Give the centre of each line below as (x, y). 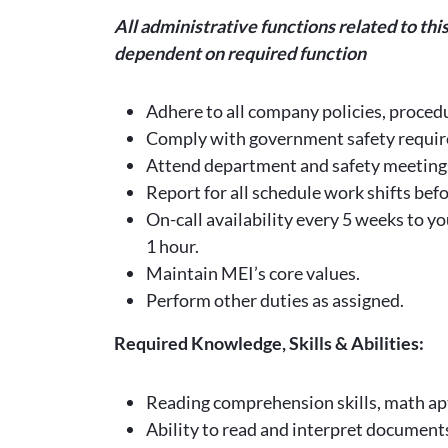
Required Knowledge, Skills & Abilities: (269, 343)
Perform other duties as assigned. (275, 300)
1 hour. (172, 246)
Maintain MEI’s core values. (253, 273)
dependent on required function (240, 52)
